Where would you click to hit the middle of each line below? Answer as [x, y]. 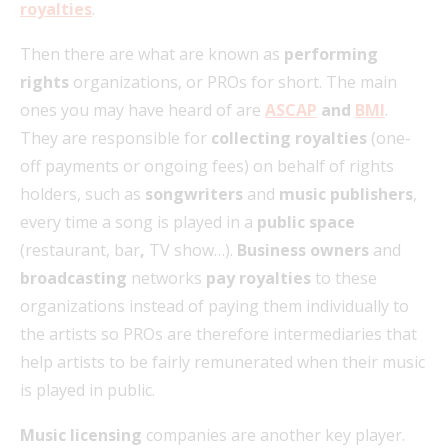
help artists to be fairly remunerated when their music [222, 362]
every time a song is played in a [138, 222]
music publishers [346, 194]
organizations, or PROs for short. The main [235, 82]
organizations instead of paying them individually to [214, 306]
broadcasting [73, 278]
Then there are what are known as [152, 54]
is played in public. [89, 390]
